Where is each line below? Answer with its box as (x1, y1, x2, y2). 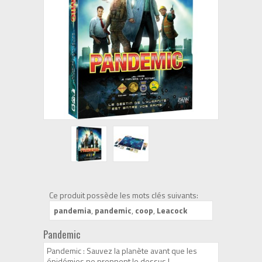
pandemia (54, 204, 91, 216)
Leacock (157, 204, 187, 216)
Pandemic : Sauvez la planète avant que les (47, 244, 197, 257)
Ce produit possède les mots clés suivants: (49, 189, 198, 201)
